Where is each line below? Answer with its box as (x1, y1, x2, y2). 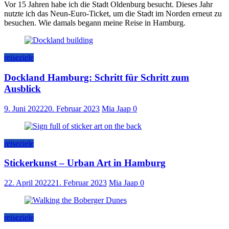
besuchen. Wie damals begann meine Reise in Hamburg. (4, 18, 186, 28)
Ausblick (4, 83, 41, 94)
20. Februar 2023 (44, 104, 100, 113)
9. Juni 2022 (4, 104, 44, 113)
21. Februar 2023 (51, 178, 107, 188)
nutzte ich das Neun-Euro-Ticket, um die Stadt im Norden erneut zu (4, 9, 222, 18)
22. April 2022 (4, 178, 51, 188)
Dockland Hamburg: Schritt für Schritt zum (4, 72, 189, 83)
